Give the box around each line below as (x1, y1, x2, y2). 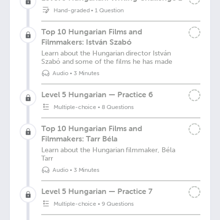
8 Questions (102, 104, 134, 110)
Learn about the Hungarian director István (41, 49, 171, 57)
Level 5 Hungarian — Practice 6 (41, 89, 153, 99)
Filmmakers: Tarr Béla (41, 134, 117, 143)
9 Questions (102, 200, 134, 207)
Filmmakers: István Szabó (41, 37, 132, 47)
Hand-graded (54, 7, 90, 14)
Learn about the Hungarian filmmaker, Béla (41, 146, 175, 154)
